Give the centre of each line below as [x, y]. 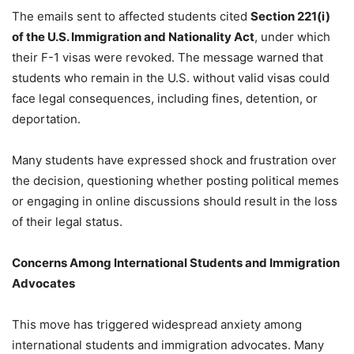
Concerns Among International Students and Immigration [176, 262]
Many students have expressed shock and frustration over [174, 160]
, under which [292, 36]
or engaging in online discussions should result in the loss [175, 201]
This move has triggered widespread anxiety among [157, 324]
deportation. [46, 119]
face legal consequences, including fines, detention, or [165, 98]
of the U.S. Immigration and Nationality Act [133, 36]
